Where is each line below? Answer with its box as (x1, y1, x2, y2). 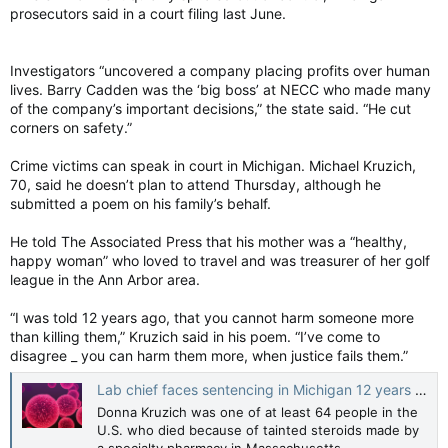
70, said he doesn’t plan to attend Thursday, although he (10, 176, 381, 193)
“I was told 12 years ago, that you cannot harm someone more (10, 309, 414, 326)
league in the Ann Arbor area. (10, 271, 200, 288)
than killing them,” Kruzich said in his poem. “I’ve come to (10, 328, 380, 345)
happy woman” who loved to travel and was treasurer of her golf (10, 252, 430, 269)
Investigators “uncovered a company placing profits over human (10, 62, 430, 79)
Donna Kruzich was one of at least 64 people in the (97, 403, 418, 420)
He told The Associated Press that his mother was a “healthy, (10, 233, 407, 250)
